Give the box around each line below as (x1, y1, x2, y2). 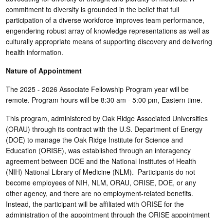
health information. (6, 47, 65, 57)
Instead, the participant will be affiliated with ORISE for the (6, 199, 184, 209)
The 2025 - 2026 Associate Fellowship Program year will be (6, 84, 189, 94)
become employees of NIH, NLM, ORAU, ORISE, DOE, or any (6, 177, 196, 187)
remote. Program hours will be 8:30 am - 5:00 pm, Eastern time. (6, 94, 202, 105)
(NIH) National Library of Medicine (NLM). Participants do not (6, 166, 195, 177)
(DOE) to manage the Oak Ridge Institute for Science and (6, 134, 183, 145)
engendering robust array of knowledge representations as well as (6, 25, 209, 36)
